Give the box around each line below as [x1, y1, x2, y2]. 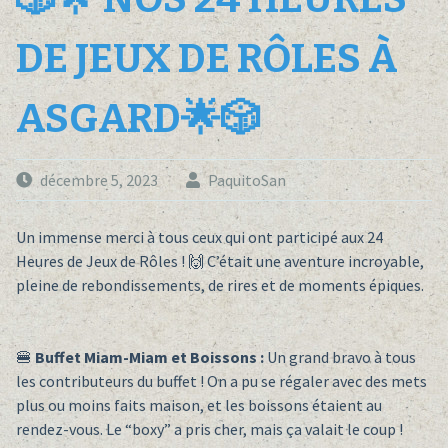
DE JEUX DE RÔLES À [15, 35, 398, 84]
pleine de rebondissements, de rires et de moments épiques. [15, 275, 424, 296]
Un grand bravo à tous [263, 347, 416, 368]
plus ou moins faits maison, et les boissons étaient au [15, 395, 382, 416]
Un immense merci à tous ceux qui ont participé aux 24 [15, 227, 383, 248]
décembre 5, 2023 [39, 170, 158, 191]
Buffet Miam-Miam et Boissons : [34, 347, 264, 368]
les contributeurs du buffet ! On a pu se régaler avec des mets [15, 371, 427, 392]
